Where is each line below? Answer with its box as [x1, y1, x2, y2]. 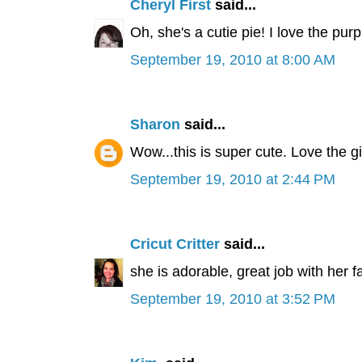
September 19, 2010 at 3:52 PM [129, 291, 335, 308]
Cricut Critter [129, 236, 220, 253]
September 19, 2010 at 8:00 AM [129, 52, 335, 69]
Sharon [129, 116, 180, 133]
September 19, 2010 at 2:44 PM [129, 171, 335, 188]
